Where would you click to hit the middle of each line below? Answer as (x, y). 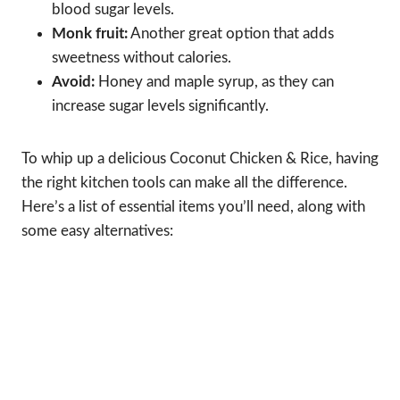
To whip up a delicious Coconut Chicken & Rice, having (200, 159)
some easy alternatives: (97, 231)
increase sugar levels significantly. (160, 106)
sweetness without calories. (142, 58)
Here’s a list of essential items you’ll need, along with (193, 207)
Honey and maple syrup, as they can (214, 82)
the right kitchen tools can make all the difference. (184, 183)
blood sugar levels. (113, 10)
